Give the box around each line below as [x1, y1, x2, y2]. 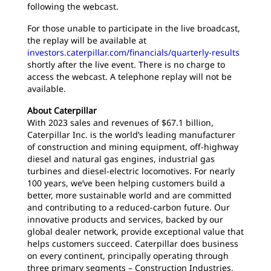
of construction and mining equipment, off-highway [27, 141, 238, 152]
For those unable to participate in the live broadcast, [27, 22, 240, 34]
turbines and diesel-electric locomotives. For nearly [27, 165, 235, 177]
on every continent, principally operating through [27, 250, 229, 261]
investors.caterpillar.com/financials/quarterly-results [27, 47, 240, 58]
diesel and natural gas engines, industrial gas [27, 153, 215, 165]
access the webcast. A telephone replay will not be [27, 71, 232, 82]
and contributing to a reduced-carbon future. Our [27, 201, 230, 213]
